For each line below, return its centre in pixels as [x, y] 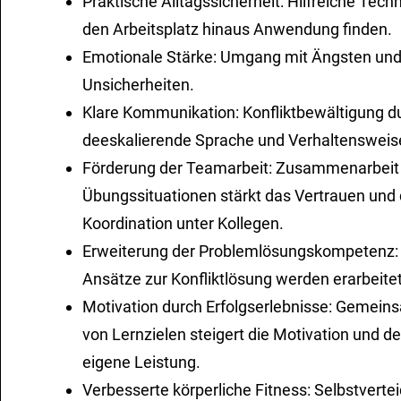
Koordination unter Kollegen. [183, 224]
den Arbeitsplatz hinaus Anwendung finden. [238, 30]
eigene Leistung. [142, 363]
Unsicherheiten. [139, 85]
